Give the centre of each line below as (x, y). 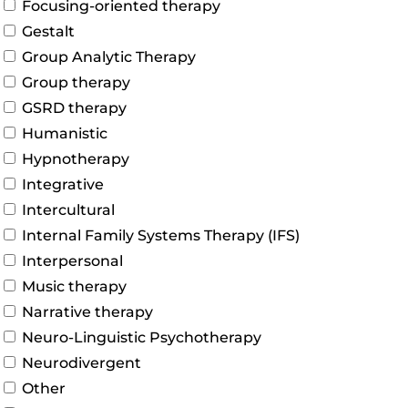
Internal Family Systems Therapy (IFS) (161, 236)
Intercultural (68, 210)
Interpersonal (72, 261)
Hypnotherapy (76, 159)
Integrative (63, 185)
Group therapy (76, 83)
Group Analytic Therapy (109, 57)
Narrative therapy (87, 312)
